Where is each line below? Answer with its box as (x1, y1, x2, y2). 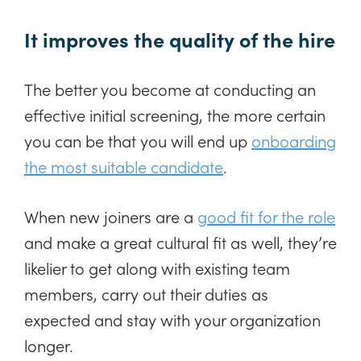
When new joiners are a (24, 205, 197, 228)
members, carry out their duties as (24, 282, 268, 305)
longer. (24, 334, 73, 357)
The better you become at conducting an (24, 77, 316, 101)
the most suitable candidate (24, 155, 223, 178)
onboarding (251, 129, 336, 152)
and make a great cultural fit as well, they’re (24, 230, 337, 254)
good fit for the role (197, 205, 335, 228)
